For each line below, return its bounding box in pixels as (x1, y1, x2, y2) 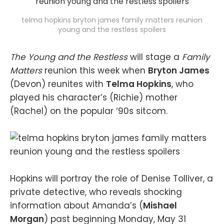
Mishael (143, 199, 177, 212)
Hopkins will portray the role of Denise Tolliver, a (10, 172, 213, 185)
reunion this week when (44, 64, 148, 76)
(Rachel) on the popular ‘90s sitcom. (10, 105, 167, 117)
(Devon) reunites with (10, 78, 106, 90)
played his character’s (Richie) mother (10, 91, 177, 103)
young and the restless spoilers (58, 24, 166, 34)
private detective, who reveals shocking (10, 186, 182, 198)
